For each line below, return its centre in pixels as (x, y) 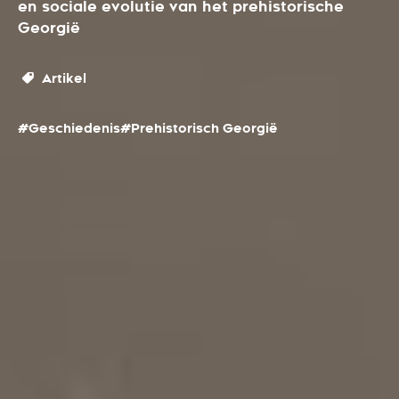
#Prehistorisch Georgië (199, 128)
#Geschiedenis (69, 128)
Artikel (62, 78)
